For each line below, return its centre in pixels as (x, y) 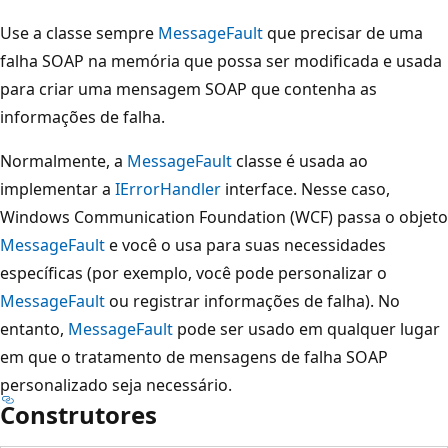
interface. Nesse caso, (305, 188)
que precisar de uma (343, 32)
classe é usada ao (300, 160)
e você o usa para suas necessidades (245, 244)
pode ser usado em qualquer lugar (306, 328)
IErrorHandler (168, 188)
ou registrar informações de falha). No (252, 300)
